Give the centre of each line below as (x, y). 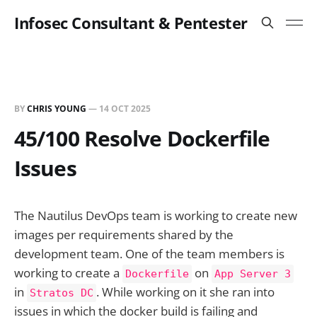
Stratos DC (62, 293)
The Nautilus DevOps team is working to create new (156, 215)
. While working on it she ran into (185, 292)
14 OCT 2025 (125, 109)
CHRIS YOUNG (57, 109)
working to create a (68, 273)
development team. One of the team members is (149, 254)
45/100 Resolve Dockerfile (142, 138)
